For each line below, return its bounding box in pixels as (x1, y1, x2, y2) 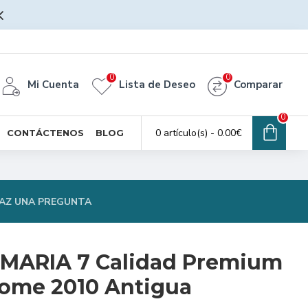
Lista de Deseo (119, 78, 195, 91)
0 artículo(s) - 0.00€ (155, 126, 242, 140)
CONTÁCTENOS (7, 126, 84, 138)
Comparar (234, 78, 283, 91)
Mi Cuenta (27, 78, 79, 91)
